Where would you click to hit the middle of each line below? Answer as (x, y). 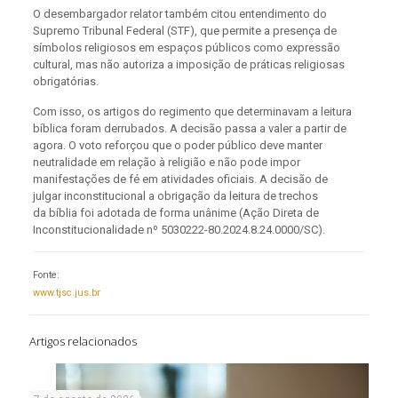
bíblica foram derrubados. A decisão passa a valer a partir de (189, 128)
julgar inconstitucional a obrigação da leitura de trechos (175, 195)
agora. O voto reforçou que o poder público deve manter (177, 145)
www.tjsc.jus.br (66, 292)
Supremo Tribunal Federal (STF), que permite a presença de (184, 30)
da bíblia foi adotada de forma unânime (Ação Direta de (175, 212)
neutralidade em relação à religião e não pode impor (166, 162)
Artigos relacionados (83, 341)
